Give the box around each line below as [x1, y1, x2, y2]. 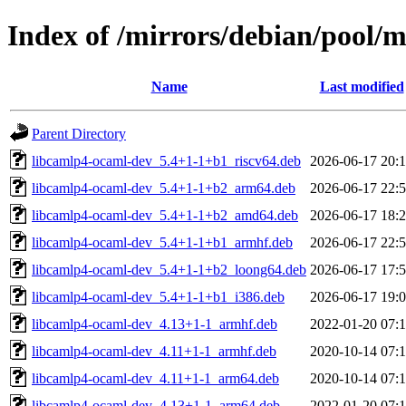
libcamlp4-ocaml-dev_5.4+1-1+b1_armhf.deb [32, 234, 293, 250]
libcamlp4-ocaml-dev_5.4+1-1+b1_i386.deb [32, 288, 285, 304]
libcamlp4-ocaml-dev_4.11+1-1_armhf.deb [32, 343, 276, 359]
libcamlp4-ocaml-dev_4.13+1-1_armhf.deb [32, 315, 277, 332]
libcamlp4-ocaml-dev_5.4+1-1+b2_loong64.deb [32, 261, 306, 277]
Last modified [319, 78, 404, 94]
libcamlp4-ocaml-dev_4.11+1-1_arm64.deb [32, 370, 279, 386]
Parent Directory [32, 125, 126, 141]
